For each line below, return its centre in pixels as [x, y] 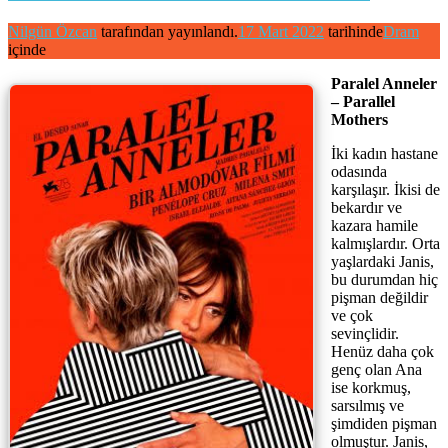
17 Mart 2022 [281, 32]
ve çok [352, 316]
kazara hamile [374, 226]
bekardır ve [366, 208]
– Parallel [363, 102]
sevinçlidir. [365, 334]
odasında [359, 172]
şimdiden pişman [384, 424]
